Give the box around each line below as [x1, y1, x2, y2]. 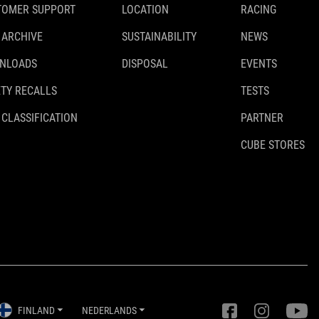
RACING [241, 3, 276, 16]
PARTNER [241, 111, 283, 125]
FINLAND [17, 304, 55, 316]
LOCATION [122, 3, 169, 16]
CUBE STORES [241, 138, 305, 152]
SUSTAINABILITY [122, 30, 197, 43]
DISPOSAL [122, 57, 168, 70]
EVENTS [241, 57, 277, 70]
